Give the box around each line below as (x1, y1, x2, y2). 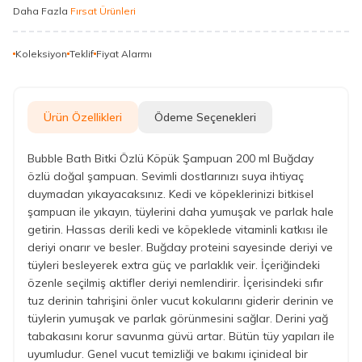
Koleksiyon (15, 47, 67, 60)
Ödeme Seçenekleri (154, 109, 256, 124)
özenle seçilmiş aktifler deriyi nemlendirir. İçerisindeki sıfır (27, 275, 323, 290)
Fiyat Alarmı (96, 47, 152, 60)
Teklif (69, 47, 94, 60)
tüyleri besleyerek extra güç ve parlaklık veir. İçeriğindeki (27, 257, 320, 272)
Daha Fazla (13, 5, 68, 17)
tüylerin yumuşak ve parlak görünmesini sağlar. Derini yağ (27, 310, 328, 326)
